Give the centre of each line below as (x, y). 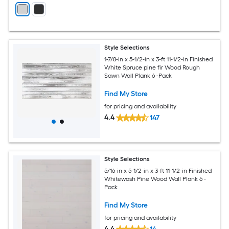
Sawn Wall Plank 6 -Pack (138, 75)
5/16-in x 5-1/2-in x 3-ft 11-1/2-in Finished (158, 170)
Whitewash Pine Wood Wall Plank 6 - (155, 179)
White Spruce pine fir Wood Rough (152, 67)
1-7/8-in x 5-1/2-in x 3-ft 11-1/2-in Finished (159, 59)
